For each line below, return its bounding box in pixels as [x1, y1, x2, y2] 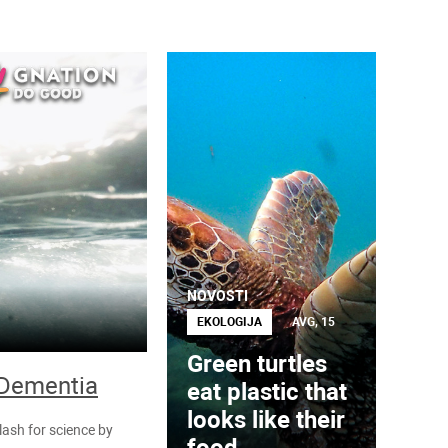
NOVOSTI [187, 288, 249, 304]
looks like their [187, 406, 346, 434]
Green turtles [187, 350, 328, 378]
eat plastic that [187, 378, 348, 406]
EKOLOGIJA [197, 315, 263, 329]
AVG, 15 [292, 315, 336, 329]
